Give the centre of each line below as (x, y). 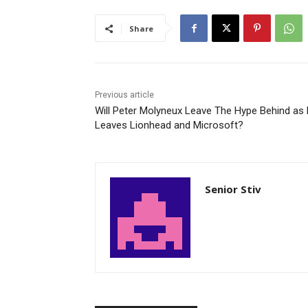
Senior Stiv (233, 189)
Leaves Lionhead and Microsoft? (169, 125)
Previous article (124, 95)
